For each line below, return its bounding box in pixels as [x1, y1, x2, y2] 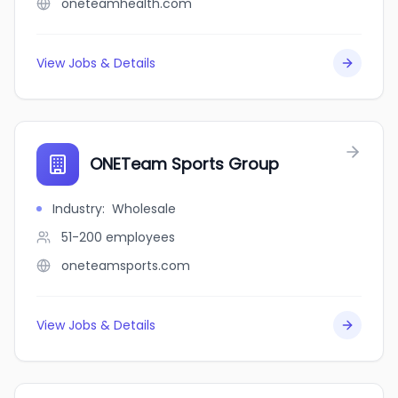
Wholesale [112, 200, 176, 218]
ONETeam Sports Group [90, 153, 279, 175]
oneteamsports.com [61, 257, 190, 275]
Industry [52, 200, 102, 218]
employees [106, 228, 175, 246]
